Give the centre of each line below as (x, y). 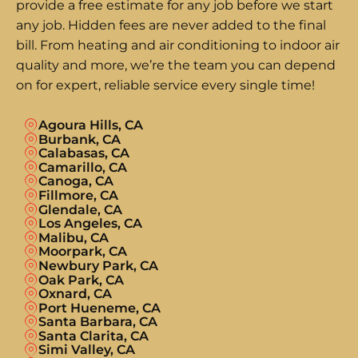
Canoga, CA (76, 181)
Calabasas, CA (84, 153)
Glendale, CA (80, 209)
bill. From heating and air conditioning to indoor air (178, 45)
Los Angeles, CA (90, 224)
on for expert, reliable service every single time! (165, 85)
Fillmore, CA (78, 195)
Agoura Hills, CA (90, 125)
